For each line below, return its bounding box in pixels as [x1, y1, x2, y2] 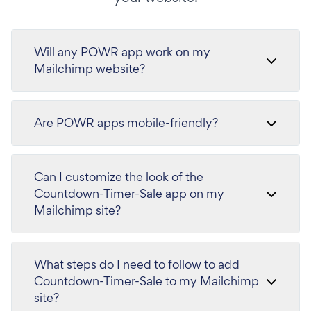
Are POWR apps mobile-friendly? [34, 115, 218, 131]
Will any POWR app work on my [34, 44, 210, 60]
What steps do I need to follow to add [34, 256, 239, 273]
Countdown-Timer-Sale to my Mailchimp [34, 273, 260, 289]
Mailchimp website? [34, 60, 145, 77]
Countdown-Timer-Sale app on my [34, 185, 225, 202]
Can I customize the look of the [34, 169, 203, 185]
